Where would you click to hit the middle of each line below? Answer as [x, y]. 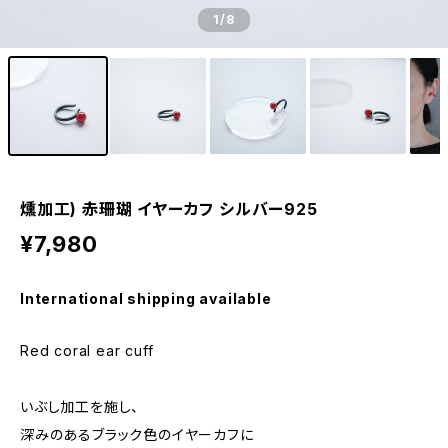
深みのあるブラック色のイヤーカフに [137, 434]
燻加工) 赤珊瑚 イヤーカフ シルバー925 [169, 209]
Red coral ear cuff [87, 350]
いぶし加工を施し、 [80, 406]
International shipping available [146, 298]
